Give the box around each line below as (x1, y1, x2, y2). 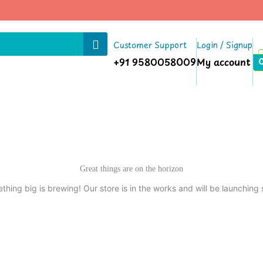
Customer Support (113, 39, 187, 51)
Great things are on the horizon (80, 164, 183, 173)
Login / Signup (196, 39, 252, 51)
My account (196, 55, 251, 69)
